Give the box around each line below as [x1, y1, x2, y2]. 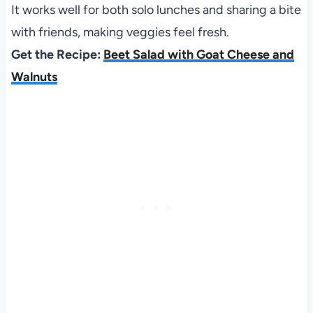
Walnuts [10, 69, 57, 85]
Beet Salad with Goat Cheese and [103, 47, 294, 63]
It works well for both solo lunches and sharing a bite [10, 2, 301, 18]
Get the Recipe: [10, 47, 103, 63]
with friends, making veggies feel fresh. [10, 24, 229, 41]
